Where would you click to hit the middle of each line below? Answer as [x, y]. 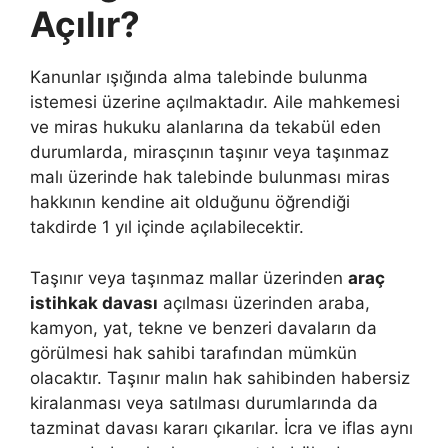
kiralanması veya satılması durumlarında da [204, 402]
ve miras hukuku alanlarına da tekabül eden [205, 127]
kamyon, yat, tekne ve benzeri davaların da [203, 327]
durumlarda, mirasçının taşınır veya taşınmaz [209, 152]
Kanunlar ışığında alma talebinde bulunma [199, 77]
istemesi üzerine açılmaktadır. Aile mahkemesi [215, 102]
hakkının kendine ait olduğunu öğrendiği [190, 202]
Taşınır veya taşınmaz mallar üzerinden [189, 277]
